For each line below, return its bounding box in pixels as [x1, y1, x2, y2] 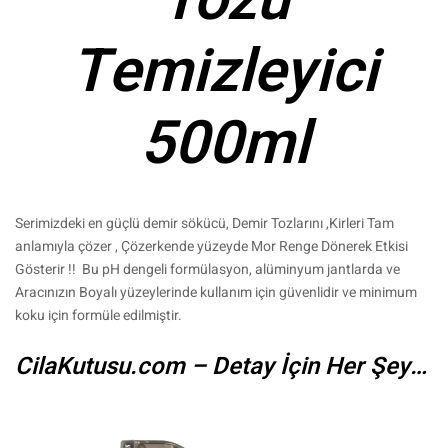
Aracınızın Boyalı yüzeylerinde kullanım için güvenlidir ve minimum [15, 282, 417, 304]
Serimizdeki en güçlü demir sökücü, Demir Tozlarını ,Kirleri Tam [15, 213, 394, 235]
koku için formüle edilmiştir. [15, 305, 182, 327]
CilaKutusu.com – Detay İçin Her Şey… [15, 349, 427, 385]
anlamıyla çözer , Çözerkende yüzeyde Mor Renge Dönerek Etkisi [15, 236, 408, 258]
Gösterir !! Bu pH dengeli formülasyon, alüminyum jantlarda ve [15, 259, 400, 281]
